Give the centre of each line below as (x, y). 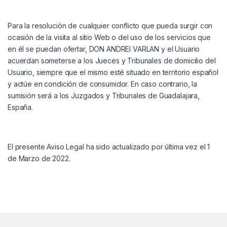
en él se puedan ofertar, (48, 49)
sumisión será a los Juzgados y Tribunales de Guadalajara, (104, 96)
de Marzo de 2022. (39, 159)
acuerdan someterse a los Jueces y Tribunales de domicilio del (112, 61)
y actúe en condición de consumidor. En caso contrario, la (103, 84)
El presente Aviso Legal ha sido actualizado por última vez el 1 (109, 147)
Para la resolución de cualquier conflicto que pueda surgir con (110, 26)
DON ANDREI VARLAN (124, 49)
